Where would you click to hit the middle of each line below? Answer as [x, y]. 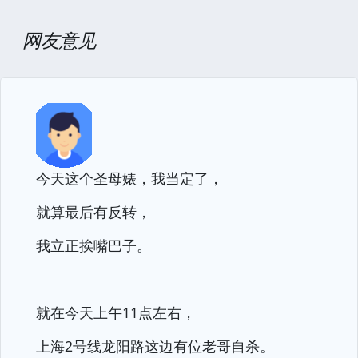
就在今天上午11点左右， [116, 312]
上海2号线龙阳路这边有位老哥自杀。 [155, 346]
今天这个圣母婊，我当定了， [129, 178]
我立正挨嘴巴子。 [93, 245]
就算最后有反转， [93, 212]
